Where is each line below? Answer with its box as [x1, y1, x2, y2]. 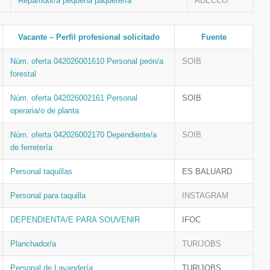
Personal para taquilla [10, 191, 86, 200]
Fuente [201, 33, 227, 42]
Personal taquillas [10, 167, 72, 176]
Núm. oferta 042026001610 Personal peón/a [10, 57, 163, 66]
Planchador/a [10, 239, 56, 248]
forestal [10, 69, 36, 78]
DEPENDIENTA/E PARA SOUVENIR [10, 215, 140, 224]
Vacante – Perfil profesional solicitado [17, 33, 160, 42]
